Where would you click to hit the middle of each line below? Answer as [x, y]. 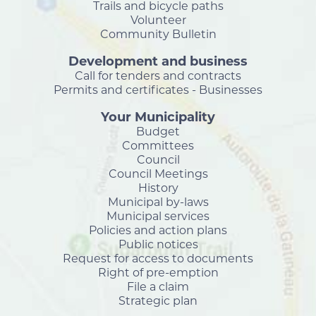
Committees [158, 146]
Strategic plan [158, 301]
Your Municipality [158, 117]
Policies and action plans [158, 230]
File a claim [158, 287]
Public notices [158, 244]
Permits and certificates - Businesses [158, 90]
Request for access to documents [158, 259]
